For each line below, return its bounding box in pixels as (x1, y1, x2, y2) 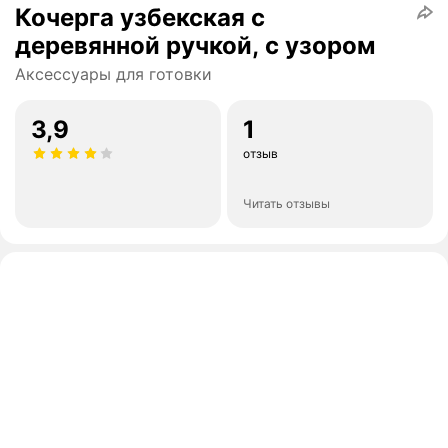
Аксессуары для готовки (15, 64, 212, 85)
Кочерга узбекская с (15, 3, 265, 33)
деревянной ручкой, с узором (15, 31, 375, 61)
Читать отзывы (243, 196, 330, 212)
